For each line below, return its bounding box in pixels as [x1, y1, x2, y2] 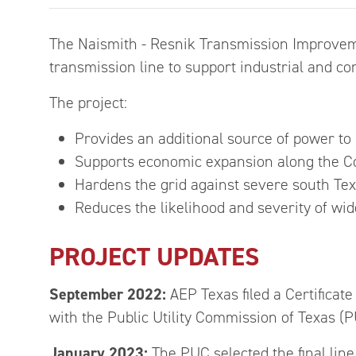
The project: [49, 92, 127, 113]
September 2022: [49, 284, 166, 304]
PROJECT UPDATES [49, 240, 259, 273]
